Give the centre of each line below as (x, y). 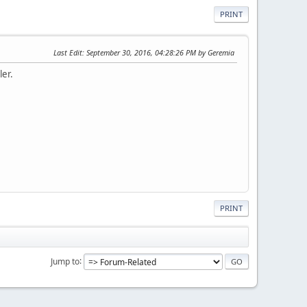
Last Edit (68, 52)
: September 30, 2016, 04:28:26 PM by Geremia (158, 52)
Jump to (65, 261)
